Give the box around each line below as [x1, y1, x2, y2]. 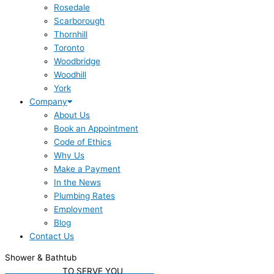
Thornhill [54, 29, 87, 39]
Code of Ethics [54, 136, 111, 147]
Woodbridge [54, 56, 100, 66]
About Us [54, 109, 90, 120]
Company [29, 96, 67, 106]
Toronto [54, 42, 84, 53]
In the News [54, 177, 101, 187]
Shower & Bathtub [5, 253, 76, 263]
